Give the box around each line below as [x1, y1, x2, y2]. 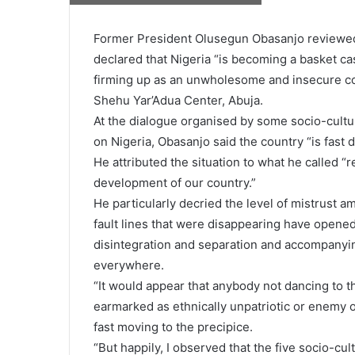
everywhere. [94, 258, 164, 273]
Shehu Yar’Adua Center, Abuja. [94, 93, 263, 108]
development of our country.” [94, 175, 256, 190]
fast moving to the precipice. [94, 319, 253, 334]
